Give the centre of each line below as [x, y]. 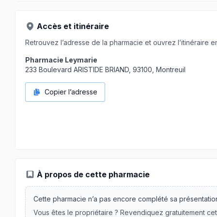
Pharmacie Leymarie [61, 60]
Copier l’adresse [71, 92]
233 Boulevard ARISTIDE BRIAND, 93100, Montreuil [105, 70]
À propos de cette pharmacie [93, 174]
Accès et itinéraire [73, 26]
